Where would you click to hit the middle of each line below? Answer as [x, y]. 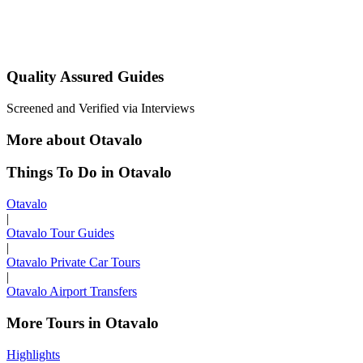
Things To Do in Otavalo [89, 173]
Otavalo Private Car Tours [73, 263]
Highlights [33, 354]
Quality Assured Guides [85, 77]
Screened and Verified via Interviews [100, 109]
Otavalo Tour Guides [60, 233]
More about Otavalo [75, 139]
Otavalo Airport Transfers [72, 292]
